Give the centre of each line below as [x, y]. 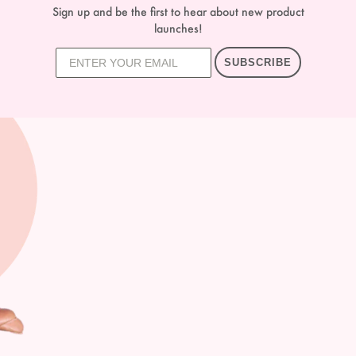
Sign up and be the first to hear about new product [178, 11]
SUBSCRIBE [257, 63]
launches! [178, 28]
